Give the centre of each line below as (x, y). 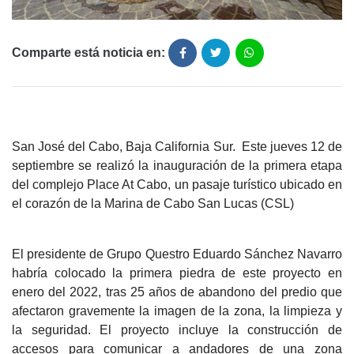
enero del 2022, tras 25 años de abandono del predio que (177, 292)
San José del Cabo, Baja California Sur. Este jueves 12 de (177, 147)
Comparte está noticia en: (88, 53)
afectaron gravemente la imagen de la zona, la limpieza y (177, 311)
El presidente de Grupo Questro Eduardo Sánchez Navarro (177, 254)
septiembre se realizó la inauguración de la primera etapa (177, 166)
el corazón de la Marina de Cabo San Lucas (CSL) (153, 204)
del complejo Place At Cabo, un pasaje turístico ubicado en (177, 185)
